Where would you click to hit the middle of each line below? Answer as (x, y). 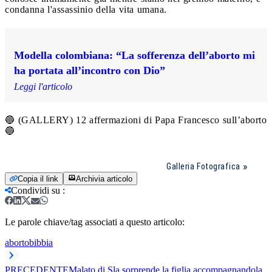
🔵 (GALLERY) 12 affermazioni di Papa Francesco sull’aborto (136, 120)
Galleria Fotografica (203, 166)
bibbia (41, 242)
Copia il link (38, 178)
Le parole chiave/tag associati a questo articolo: (95, 222)
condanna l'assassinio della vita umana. (86, 9)
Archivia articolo (104, 178)
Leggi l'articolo (43, 86)
